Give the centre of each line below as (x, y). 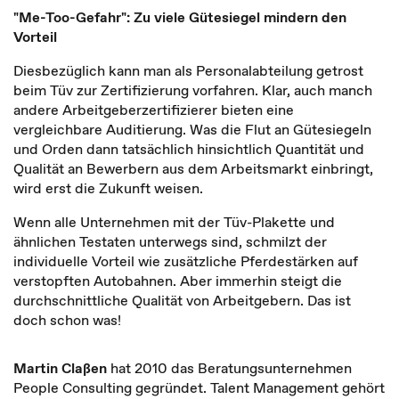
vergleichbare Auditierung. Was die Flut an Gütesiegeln (192, 129)
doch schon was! (67, 320)
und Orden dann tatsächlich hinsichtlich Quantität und (189, 149)
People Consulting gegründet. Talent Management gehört (199, 387)
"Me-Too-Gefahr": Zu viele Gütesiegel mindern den (180, 17)
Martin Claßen (60, 368)
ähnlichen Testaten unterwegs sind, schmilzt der (170, 241)
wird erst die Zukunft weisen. (108, 188)
